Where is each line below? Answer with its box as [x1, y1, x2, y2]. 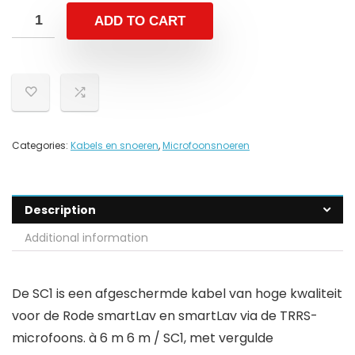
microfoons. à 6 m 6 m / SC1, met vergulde [12, 329, 273, 348]
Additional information [25, 230, 148, 246]
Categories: [12, 139, 71, 153]
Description [25, 202, 96, 219]
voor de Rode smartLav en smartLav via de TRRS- [12, 307, 318, 326]
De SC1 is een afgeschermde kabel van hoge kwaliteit [12, 284, 342, 303]
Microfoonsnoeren [162, 139, 250, 153]
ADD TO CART [94, 13, 185, 29]
